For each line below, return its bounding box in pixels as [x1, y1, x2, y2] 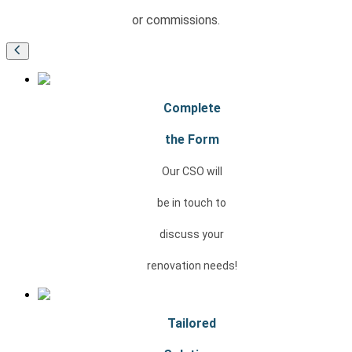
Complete [163, 101, 221, 116]
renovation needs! [146, 259, 237, 273]
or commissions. [132, 12, 220, 27]
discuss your [159, 228, 224, 241]
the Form [164, 132, 219, 148]
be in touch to [157, 196, 226, 210]
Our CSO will [161, 165, 222, 178]
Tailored [167, 316, 216, 332]
